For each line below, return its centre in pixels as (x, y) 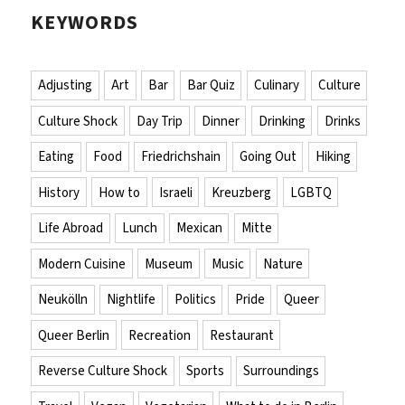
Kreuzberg (241, 192)
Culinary (276, 85)
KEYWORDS (85, 23)
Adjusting (66, 85)
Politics (195, 300)
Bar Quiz (211, 85)
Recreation (159, 335)
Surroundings (281, 371)
